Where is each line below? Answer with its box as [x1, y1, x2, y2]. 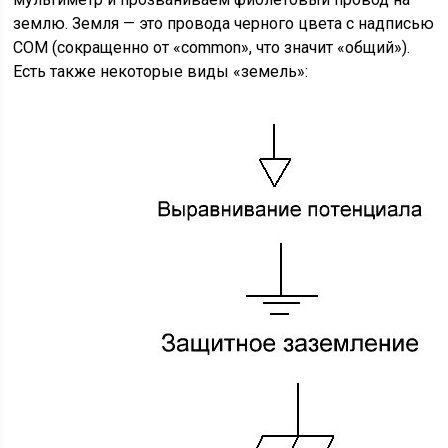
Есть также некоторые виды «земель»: [13, 62, 309, 81]
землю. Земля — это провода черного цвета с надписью [13, 14, 435, 33]
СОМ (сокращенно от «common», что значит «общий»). [13, 38, 411, 57]
